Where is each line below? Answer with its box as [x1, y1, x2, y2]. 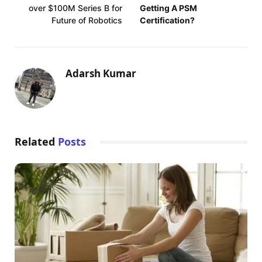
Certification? [140, 15, 195, 25]
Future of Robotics [51, 15, 122, 25]
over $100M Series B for [29, 2, 122, 13]
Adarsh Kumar [65, 66, 136, 80]
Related [15, 134, 58, 149]
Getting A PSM [140, 2, 197, 13]
